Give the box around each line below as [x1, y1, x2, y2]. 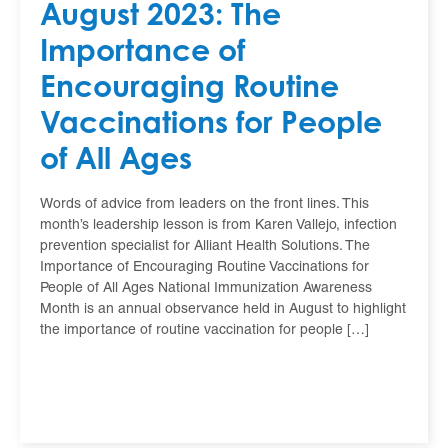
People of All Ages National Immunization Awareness [40, 281, 372, 295]
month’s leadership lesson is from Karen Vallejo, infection [40, 218, 397, 232]
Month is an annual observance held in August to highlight [40, 302, 406, 316]
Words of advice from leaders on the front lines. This [40, 197, 369, 211]
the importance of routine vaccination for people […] [40, 323, 369, 337]
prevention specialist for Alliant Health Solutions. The [40, 239, 370, 253]
